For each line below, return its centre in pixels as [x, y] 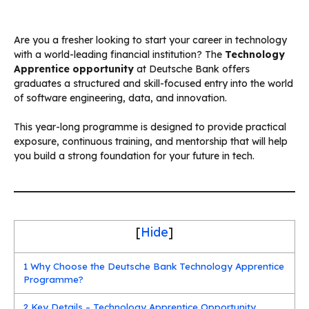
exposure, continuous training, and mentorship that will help [151, 141]
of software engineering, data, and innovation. [120, 98]
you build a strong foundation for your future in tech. [134, 156]
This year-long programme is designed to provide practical [150, 127]
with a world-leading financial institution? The [119, 54]
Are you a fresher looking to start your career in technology [150, 40]
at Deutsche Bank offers [192, 69]
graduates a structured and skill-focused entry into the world [153, 83]
